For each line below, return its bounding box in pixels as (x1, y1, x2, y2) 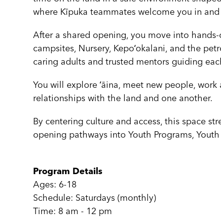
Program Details (33, 167, 103, 176)
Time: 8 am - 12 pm (33, 207, 112, 216)
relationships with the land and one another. (33, 94, 213, 103)
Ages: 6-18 (33, 181, 77, 189)
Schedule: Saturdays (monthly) (33, 194, 156, 203)
